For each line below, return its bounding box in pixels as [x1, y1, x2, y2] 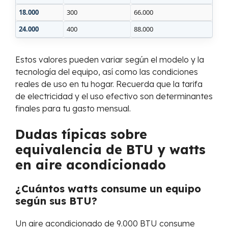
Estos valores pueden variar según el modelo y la [15, 54, 204, 65]
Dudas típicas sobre [15, 126, 147, 142]
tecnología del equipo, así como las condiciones [15, 67, 198, 77]
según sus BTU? [15, 194, 97, 207]
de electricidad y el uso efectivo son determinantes [15, 91, 213, 101]
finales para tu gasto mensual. [15, 103, 131, 113]
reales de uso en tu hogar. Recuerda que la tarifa [15, 79, 203, 89]
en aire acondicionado [15, 157, 166, 173]
